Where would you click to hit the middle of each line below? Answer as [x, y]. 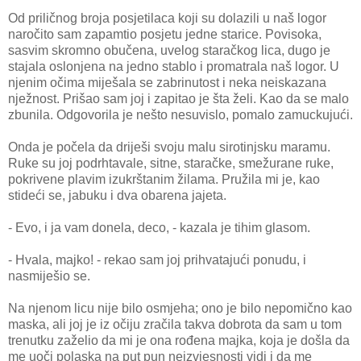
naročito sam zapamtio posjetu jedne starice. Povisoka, [165, 34]
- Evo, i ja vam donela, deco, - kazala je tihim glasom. [159, 227]
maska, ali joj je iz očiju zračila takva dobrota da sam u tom [175, 324]
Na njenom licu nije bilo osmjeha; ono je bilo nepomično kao [180, 308]
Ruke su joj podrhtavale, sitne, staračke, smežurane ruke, [171, 163]
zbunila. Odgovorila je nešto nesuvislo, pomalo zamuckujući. [180, 114]
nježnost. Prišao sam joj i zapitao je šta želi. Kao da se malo [178, 98]
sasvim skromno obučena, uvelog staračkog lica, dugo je [169, 50]
